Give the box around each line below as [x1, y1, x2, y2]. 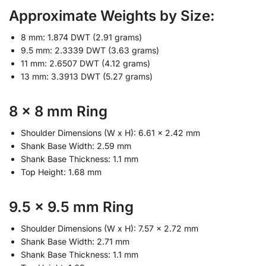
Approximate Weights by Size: [9, 7, 215, 25]
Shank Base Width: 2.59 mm [21, 140, 131, 151]
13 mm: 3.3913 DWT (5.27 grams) [21, 71, 153, 82]
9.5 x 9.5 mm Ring [9, 198, 134, 216]
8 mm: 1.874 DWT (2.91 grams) [21, 32, 142, 43]
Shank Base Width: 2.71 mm [21, 236, 129, 246]
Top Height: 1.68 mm [21, 166, 102, 177]
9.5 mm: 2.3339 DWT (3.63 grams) [21, 45, 159, 56]
